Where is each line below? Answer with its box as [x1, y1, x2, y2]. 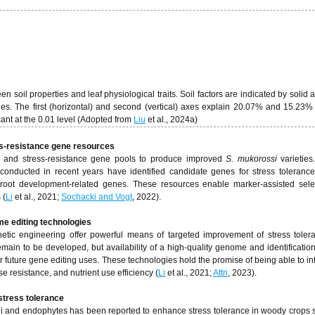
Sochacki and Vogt [61, 192, 132, 202]
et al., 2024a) [146, 115, 198, 124]
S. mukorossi [226, 154, 281, 164]
